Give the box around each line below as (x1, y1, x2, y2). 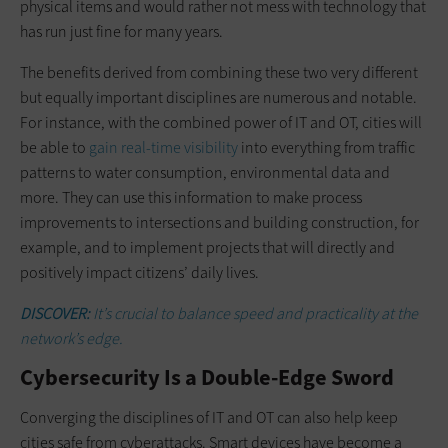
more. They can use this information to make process (20, 186, 362, 208)
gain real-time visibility (89, 136, 238, 158)
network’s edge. (20, 327, 123, 349)
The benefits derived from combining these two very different (20, 61, 418, 83)
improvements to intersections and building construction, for (20, 211, 419, 233)
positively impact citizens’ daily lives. (20, 261, 259, 283)
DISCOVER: (20, 302, 93, 324)
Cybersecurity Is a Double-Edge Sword (20, 362, 394, 392)
